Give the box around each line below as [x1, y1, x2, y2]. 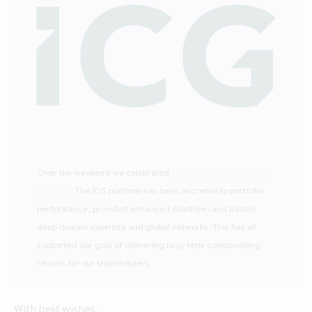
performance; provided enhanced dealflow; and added [36, 202, 256, 214]
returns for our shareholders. [36, 256, 151, 268]
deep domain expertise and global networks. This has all [36, 220, 256, 232]
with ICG [36, 184, 70, 196]
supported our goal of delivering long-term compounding [36, 238, 260, 250]
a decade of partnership [171, 166, 267, 178]
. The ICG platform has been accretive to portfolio [70, 184, 263, 196]
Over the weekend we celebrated [36, 166, 171, 178]
